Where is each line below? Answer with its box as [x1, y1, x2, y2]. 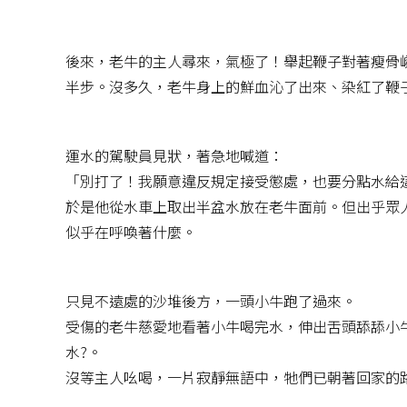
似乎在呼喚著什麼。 [65, 221, 196, 243]
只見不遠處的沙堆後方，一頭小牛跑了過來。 [65, 290, 356, 313]
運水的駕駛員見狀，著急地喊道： [65, 144, 283, 167]
